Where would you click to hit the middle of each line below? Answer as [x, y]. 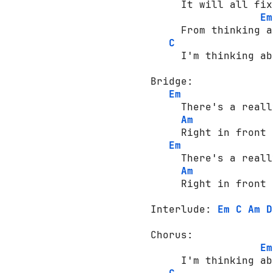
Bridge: [175, 81]
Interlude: [184, 209]
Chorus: [175, 235]
